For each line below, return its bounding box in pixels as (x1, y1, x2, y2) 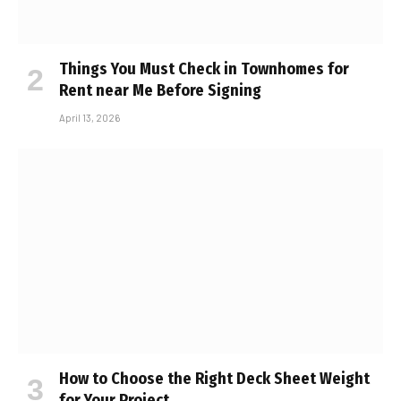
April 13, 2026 (59, 111, 120, 124)
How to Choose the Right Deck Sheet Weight (59, 369, 370, 389)
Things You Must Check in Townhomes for (59, 58, 349, 79)
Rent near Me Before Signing (59, 80, 261, 100)
